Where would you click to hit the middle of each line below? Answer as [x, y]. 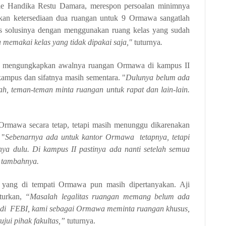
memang [137, 196]
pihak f [24, 221]
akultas [47, 221]
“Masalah [43, 196]
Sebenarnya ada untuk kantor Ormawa [71, 137]
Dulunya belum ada [158, 77]
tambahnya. [20, 161]
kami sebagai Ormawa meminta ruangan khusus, [111, 209]
